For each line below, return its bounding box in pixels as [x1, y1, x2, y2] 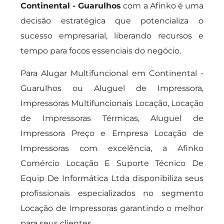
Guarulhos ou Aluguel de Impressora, [20, 83, 203, 93]
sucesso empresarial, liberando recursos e [20, 31, 203, 40]
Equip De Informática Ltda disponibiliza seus [20, 173, 203, 183]
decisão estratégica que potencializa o [20, 16, 203, 25]
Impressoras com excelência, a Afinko [20, 143, 203, 153]
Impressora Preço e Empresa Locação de [20, 128, 203, 138]
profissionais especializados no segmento [20, 188, 203, 198]
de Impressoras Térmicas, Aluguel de [20, 113, 203, 123]
